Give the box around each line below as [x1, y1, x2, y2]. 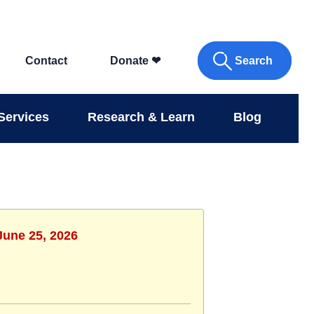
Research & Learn [88, 109, 196, 124]
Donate [109, 55, 151, 67]
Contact [25, 55, 68, 67]
